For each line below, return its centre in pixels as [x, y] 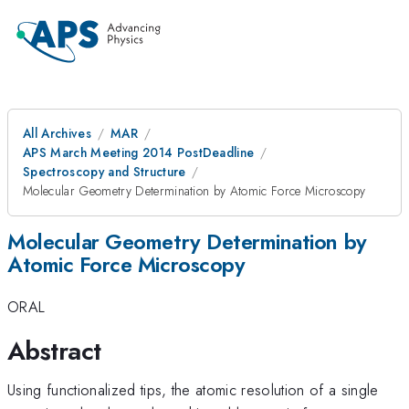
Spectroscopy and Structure [105, 172]
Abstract [54, 351]
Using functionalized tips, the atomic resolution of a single [193, 389]
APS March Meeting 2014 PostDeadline [139, 152]
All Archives [57, 133]
